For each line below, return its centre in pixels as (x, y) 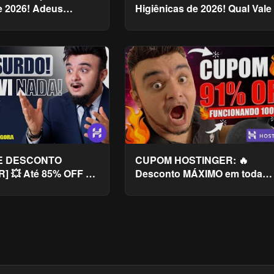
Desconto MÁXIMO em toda (199, 173)
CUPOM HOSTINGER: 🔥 (192, 160)
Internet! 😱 (161, 187)
